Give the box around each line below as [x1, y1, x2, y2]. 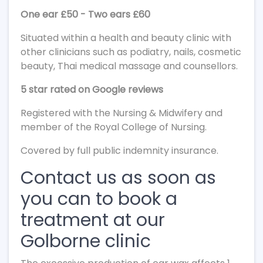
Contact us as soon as [21, 166, 216, 190]
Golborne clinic [21, 229, 151, 254]
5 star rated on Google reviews [21, 83, 163, 96]
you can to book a [21, 187, 177, 211]
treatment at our [21, 208, 165, 232]
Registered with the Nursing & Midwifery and [21, 106, 222, 120]
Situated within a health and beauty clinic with [21, 31, 231, 45]
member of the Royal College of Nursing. [21, 120, 207, 134]
